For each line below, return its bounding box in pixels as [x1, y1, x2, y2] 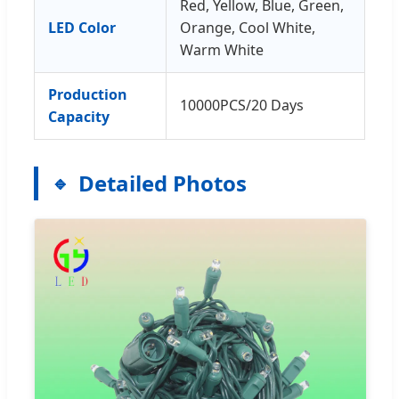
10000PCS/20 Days [180, 94, 304, 115]
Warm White [180, 39, 264, 60]
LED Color [48, 17, 116, 37]
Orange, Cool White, [180, 17, 315, 37]
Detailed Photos [78, 167, 247, 198]
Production [48, 84, 127, 104]
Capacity [48, 106, 110, 126]
